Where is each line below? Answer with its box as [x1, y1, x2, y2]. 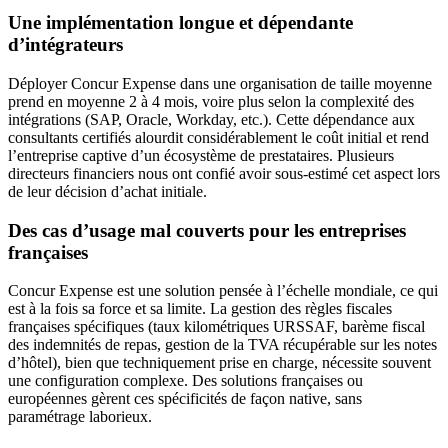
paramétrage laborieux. [8, 408, 152, 426]
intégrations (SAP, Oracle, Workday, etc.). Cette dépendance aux [8, 111, 415, 128]
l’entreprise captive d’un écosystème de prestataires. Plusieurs [8, 147, 394, 164]
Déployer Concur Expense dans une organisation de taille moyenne [8, 75, 432, 92]
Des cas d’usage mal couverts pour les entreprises [8, 219, 406, 241]
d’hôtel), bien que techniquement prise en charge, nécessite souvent [8, 354, 431, 372]
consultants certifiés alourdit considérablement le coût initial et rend [8, 129, 429, 146]
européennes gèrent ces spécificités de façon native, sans [8, 390, 362, 408]
